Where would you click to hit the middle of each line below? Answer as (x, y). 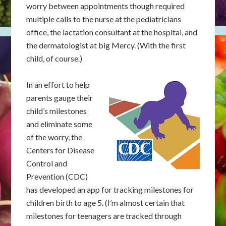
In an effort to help (58, 84)
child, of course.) (54, 58)
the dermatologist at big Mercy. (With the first (106, 45)
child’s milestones (57, 111)
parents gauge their (60, 98)
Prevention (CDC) (57, 176)
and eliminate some (60, 124)
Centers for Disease (61, 150)
